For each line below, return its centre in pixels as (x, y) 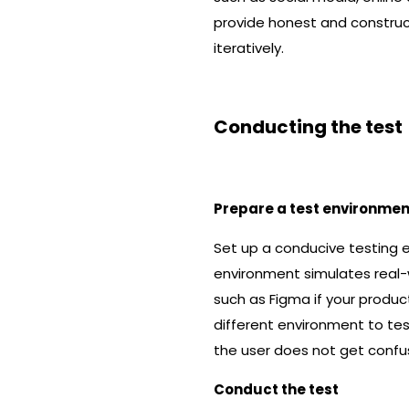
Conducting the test (308, 127)
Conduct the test (276, 389)
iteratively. (249, 48)
